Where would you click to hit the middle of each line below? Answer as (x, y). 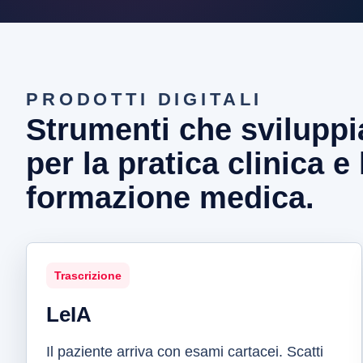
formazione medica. (170, 198)
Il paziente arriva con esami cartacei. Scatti (185, 352)
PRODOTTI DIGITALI (145, 99)
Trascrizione (88, 275)
